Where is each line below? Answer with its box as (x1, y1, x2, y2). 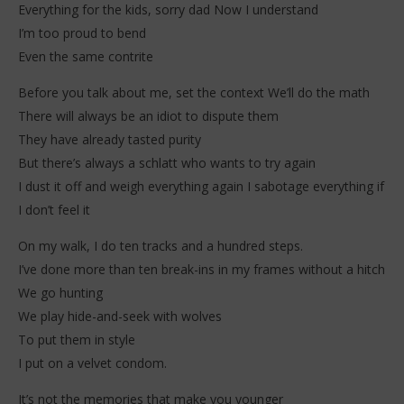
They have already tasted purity (18, 130, 201, 148)
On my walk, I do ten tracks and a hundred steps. (18, 236, 303, 254)
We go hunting (18, 283, 103, 301)
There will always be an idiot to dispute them (18, 106, 279, 124)
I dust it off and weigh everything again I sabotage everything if (18, 177, 384, 195)
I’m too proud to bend (18, 23, 146, 41)
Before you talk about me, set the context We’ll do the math (18, 83, 370, 101)
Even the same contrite (18, 47, 153, 65)
